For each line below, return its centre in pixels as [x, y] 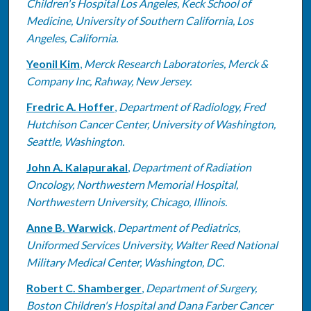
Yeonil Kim [53, 63]
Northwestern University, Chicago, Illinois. [126, 201]
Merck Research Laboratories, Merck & [176, 63]
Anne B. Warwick [69, 227]
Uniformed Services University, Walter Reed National [152, 244]
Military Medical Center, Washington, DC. [125, 262]
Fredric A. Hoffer [70, 106]
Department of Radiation [191, 167]
